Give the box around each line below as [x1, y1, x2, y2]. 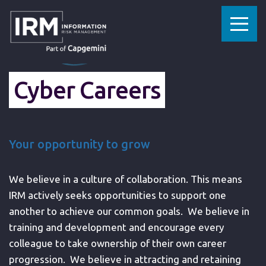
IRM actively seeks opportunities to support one [9, 189, 226, 201]
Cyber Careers [14, 77, 160, 103]
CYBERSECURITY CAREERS [142, 11, 152, 22]
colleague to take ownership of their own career [9, 237, 226, 249]
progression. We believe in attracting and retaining [9, 254, 241, 265]
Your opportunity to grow [9, 137, 150, 151]
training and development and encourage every [9, 221, 224, 233]
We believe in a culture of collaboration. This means [9, 173, 242, 185]
